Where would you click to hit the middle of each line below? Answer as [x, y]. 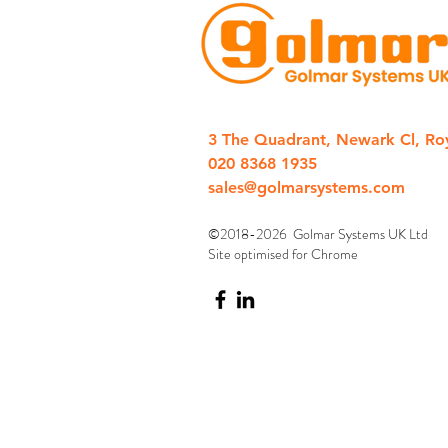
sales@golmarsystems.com [306, 187]
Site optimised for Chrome [283, 254]
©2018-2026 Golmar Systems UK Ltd [319, 234]
